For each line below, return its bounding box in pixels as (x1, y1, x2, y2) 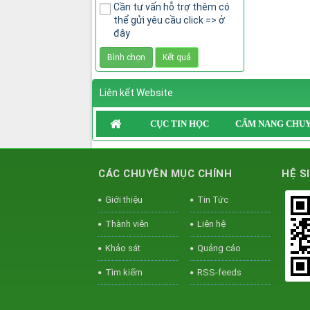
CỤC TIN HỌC (150, 118, 209, 129)
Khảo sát (105, 242, 140, 253)
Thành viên (105, 218, 149, 229)
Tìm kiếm (105, 266, 143, 277)
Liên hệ (197, 218, 226, 229)
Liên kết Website (100, 86, 173, 98)
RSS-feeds (197, 266, 241, 277)
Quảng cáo (197, 242, 241, 253)
